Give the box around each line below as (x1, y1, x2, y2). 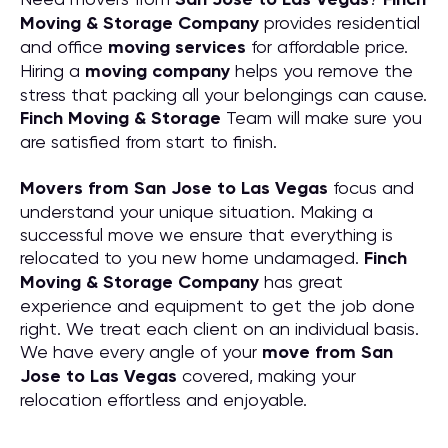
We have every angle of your (20, 341, 262, 362)
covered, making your (177, 365, 356, 386)
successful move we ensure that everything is (20, 224, 393, 245)
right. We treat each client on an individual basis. (20, 318, 419, 339)
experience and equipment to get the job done (20, 295, 415, 316)
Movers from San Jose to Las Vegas (20, 177, 328, 199)
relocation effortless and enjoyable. (20, 389, 307, 410)
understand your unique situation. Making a (20, 201, 373, 222)
